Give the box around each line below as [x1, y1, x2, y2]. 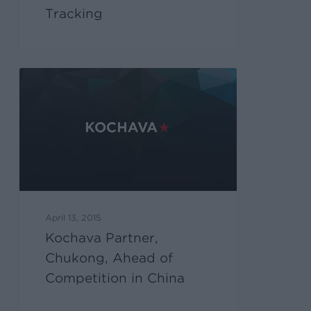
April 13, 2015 [45, 212, 102, 223]
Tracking [45, 6, 103, 22]
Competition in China [45, 270, 185, 285]
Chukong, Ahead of [45, 250, 174, 265]
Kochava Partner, [45, 230, 159, 245]
